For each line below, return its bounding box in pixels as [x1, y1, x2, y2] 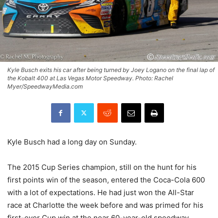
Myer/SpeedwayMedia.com [7, 82, 83, 90]
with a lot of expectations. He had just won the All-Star [7, 187, 194, 197]
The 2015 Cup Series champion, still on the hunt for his [7, 162, 197, 172]
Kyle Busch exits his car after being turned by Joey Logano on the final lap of [7, 66, 215, 73]
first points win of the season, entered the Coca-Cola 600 [7, 175, 205, 184]
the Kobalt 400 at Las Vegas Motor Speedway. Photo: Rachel [7, 74, 173, 82]
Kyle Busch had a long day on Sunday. [7, 137, 137, 146]
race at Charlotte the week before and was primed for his [7, 200, 203, 210]
